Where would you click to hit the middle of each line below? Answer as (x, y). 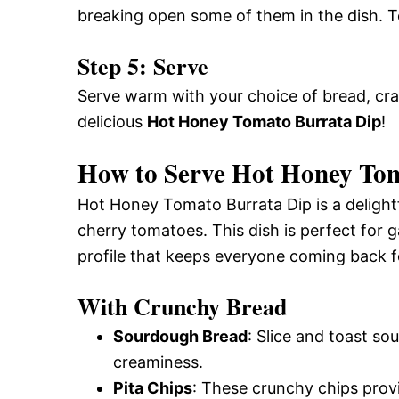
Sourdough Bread (180, 336)
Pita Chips (153, 387)
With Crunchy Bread (182, 306)
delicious (112, 121)
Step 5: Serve (143, 65)
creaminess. (158, 362)
